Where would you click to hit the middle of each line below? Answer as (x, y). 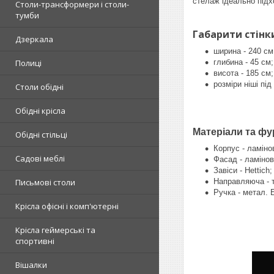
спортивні (35, 241)
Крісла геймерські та (55, 230)
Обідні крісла (40, 111)
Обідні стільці (41, 135)
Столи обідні (39, 87)
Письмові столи (45, 183)
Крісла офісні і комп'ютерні (67, 206)
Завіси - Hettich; (243, 170)
